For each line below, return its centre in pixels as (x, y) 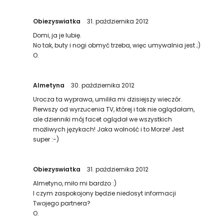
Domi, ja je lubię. (57, 35)
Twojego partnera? (62, 203)
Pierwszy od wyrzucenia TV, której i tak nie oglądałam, (114, 109)
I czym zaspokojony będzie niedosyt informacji (105, 193)
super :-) (46, 139)
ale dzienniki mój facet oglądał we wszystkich (103, 119)
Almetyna (49, 85)
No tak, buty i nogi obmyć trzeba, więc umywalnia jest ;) (117, 45)
